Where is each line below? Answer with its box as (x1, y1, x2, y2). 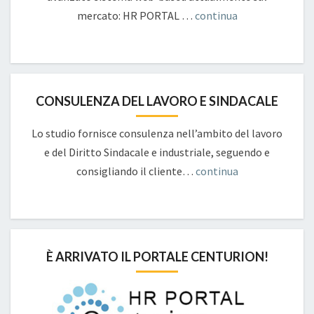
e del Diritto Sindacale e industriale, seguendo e (44, 145, 270, 159)
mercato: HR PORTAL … (76, 8, 195, 22)
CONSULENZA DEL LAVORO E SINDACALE (36, 93, 278, 109)
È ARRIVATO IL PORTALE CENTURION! (46, 249, 268, 264)
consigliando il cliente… (76, 164, 196, 178)
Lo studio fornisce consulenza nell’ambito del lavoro (32, 126, 282, 140)
